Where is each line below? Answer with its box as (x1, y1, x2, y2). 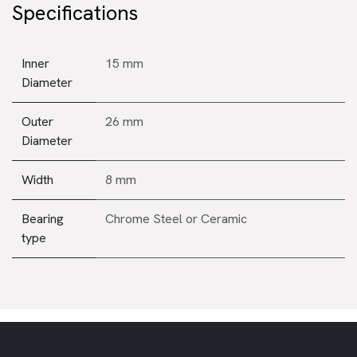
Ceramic (201, 210, 247, 227)
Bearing (22, 210, 64, 227)
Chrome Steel (105, 210, 182, 227)
